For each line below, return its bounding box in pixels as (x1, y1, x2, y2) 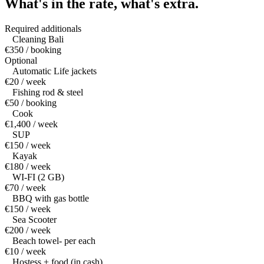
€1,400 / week (5, 119, 58, 130)
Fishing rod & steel (12, 87, 83, 98)
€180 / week (5, 161, 51, 172)
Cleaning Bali (12, 34, 64, 45)
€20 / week (5, 77, 46, 87)
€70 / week (5, 183, 46, 193)
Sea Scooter (12, 214, 57, 225)
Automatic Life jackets (12, 66, 97, 77)
